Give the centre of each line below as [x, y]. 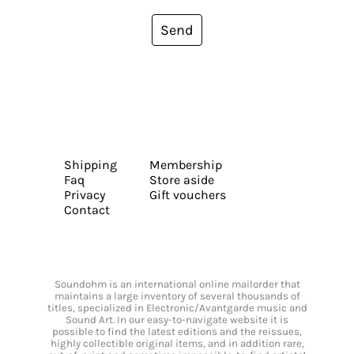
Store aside [181, 180]
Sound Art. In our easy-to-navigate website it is [177, 320]
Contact [87, 210]
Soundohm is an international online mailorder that [177, 284]
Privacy [84, 195]
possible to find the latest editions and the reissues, [177, 332]
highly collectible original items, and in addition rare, [177, 344]
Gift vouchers [187, 195]
